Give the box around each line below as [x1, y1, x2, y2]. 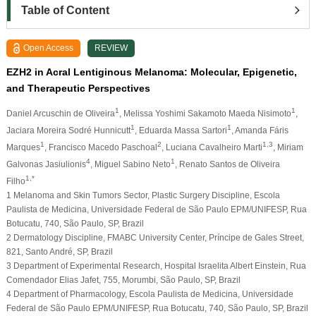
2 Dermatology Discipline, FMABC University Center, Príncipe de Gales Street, [6, 232, 304, 243]
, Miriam [272, 142, 303, 152]
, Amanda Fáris [231, 125, 288, 135]
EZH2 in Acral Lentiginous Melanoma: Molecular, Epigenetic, [6, 66, 297, 78]
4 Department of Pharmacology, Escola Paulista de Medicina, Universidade [6, 288, 293, 299]
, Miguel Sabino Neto [90, 159, 171, 169]
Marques [6, 142, 40, 152]
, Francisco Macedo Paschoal [44, 142, 157, 152]
